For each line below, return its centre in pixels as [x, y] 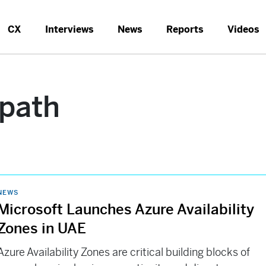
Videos [243, 29]
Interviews [69, 29]
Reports [185, 29]
